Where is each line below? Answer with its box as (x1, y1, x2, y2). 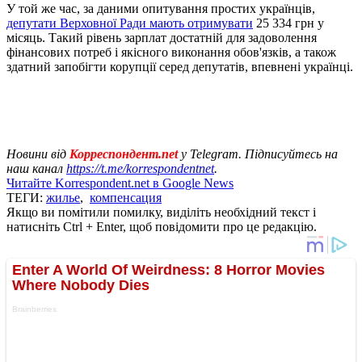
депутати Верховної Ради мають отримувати (6, 15, 253, 30)
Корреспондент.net (69, 146, 178, 161)
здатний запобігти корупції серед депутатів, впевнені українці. (6, 59, 353, 74)
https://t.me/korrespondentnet (66, 161, 214, 175)
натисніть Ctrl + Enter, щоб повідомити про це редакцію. (6, 219, 317, 234)
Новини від (6, 146, 69, 161)
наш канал (6, 161, 66, 175)
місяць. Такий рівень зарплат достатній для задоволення (6, 30, 317, 44)
